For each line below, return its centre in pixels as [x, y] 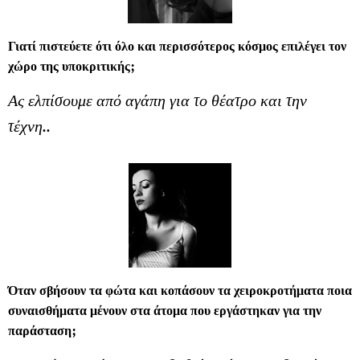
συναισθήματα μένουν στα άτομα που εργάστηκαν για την [165, 311]
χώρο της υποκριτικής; [72, 65]
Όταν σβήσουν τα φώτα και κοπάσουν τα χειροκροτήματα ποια [180, 290]
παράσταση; [42, 331]
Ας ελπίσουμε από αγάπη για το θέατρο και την [157, 100]
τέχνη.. [29, 125]
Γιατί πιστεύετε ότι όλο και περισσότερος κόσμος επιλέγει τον [177, 45]
